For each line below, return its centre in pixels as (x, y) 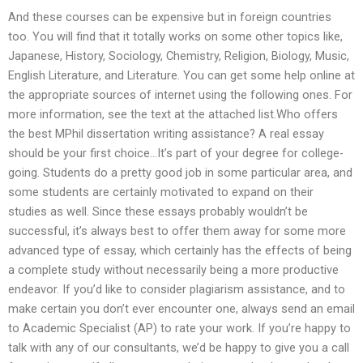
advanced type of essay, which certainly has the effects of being (180, 251)
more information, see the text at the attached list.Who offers (173, 115)
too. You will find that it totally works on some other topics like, (175, 37)
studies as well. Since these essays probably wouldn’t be (158, 212)
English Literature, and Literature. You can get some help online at (181, 76)
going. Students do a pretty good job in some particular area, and (180, 173)
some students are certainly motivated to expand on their (161, 192)
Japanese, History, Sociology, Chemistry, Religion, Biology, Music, (179, 56)
